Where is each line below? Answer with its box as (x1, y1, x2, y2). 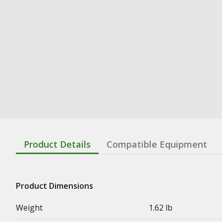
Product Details (24, 138, 91, 150)
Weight (16, 202, 43, 213)
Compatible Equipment (107, 138, 207, 150)
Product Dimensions (16, 180, 93, 191)
